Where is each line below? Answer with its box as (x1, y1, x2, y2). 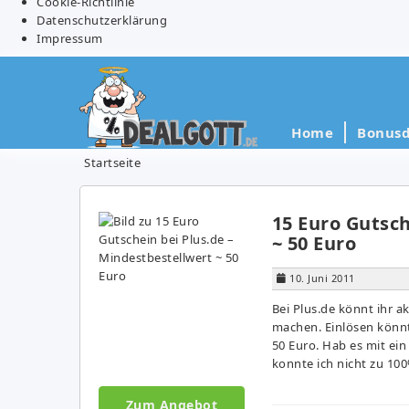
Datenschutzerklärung (37, 11, 167, 28)
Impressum (37, 29, 103, 47)
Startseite (84, 153, 141, 171)
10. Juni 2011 (289, 270, 355, 285)
